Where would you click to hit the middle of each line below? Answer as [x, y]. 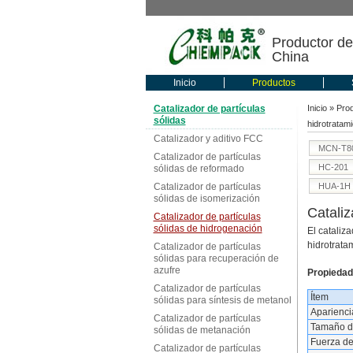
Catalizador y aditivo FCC [208, 139]
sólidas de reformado [199, 169]
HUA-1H [334, 186]
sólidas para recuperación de [216, 258]
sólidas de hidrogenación [208, 229]
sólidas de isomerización [206, 199]
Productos [273, 83]
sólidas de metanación [202, 330]
